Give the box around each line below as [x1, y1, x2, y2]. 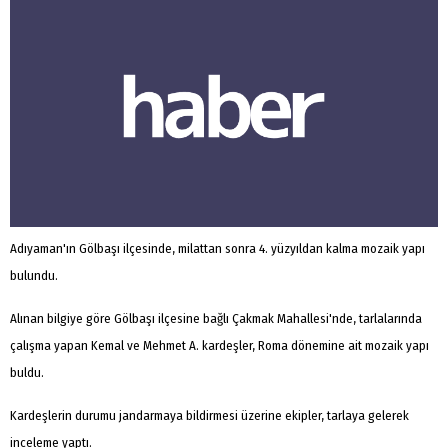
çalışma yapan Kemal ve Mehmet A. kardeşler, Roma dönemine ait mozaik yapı [10, 337, 429, 353]
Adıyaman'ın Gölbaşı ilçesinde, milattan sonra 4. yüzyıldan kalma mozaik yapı [10, 240, 425, 256]
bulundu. [10, 267, 58, 283]
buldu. [10, 364, 44, 380]
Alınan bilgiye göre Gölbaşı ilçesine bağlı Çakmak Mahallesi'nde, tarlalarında [10, 310, 422, 326]
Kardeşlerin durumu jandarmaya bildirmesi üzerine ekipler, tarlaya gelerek [10, 407, 409, 423]
